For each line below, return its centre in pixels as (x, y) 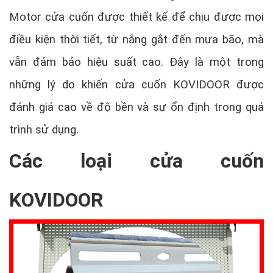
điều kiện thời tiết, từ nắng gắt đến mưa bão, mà (136, 40)
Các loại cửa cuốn (136, 161)
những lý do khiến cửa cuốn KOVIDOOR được (136, 85)
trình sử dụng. (44, 130)
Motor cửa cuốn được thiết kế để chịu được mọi (136, 17)
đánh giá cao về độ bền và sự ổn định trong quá (136, 108)
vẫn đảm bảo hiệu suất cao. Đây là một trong (136, 62)
